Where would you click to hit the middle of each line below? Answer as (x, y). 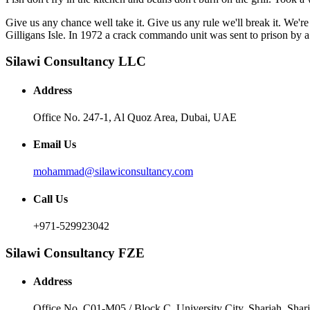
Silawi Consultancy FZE (75, 253)
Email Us (55, 145)
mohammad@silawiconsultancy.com (113, 172)
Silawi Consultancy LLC (76, 62)
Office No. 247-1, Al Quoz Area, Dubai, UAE (135, 117)
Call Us (51, 199)
